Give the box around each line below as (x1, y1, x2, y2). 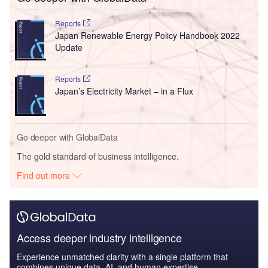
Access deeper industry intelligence (17, 230, 182, 246)
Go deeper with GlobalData (17, 131, 118, 144)
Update (54, 41, 83, 54)
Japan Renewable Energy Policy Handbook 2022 (54, 29, 240, 42)
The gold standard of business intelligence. (17, 150, 179, 163)
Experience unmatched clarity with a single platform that (17, 251, 228, 263)
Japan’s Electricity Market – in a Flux (54, 85, 193, 98)
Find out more (17, 169, 73, 182)
